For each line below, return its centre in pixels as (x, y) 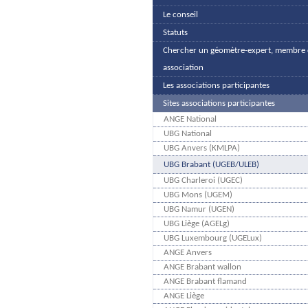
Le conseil (180, 15)
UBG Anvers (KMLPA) (202, 148)
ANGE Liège (184, 296)
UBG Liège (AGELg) (197, 224)
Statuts (175, 33)
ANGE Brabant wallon (202, 267)
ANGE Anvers (188, 253)
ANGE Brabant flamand (205, 282)
